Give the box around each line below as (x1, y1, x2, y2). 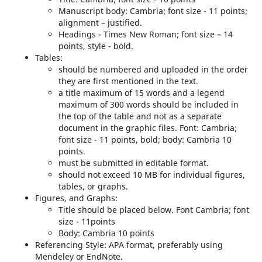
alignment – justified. (58, 16, 142, 28)
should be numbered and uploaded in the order (58, 63, 248, 75)
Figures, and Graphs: (35, 192, 118, 204)
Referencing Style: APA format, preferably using (35, 239, 223, 250)
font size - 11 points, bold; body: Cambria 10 (58, 133, 232, 145)
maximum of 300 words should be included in (58, 98, 239, 110)
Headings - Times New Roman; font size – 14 (58, 28, 233, 40)
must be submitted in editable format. (58, 157, 209, 168)
